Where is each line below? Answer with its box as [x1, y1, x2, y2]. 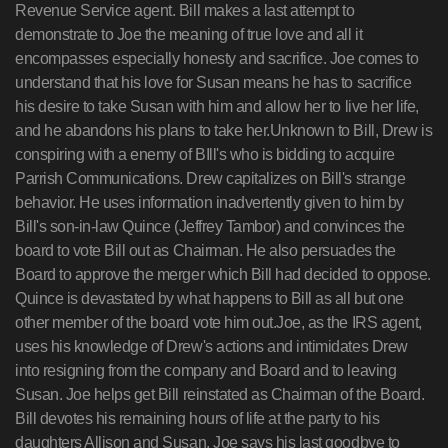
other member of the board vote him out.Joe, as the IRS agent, [15, 314, 422, 331]
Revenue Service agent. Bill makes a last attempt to [15, 2, 355, 19]
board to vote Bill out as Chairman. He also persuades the [15, 242, 396, 259]
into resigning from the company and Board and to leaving [15, 362, 397, 379]
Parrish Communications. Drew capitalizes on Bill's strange [15, 170, 406, 187]
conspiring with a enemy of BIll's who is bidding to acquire [15, 146, 395, 163]
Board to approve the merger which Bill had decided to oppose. [15, 266, 431, 283]
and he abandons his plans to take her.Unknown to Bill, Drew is [15, 122, 433, 139]
